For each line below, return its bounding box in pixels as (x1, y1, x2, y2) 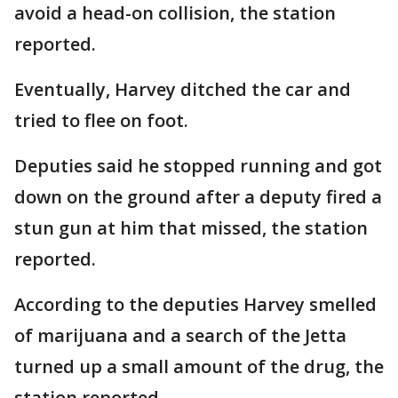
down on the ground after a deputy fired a (14, 185, 382, 210)
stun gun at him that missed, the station (14, 216, 368, 241)
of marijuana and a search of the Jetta (14, 323, 346, 348)
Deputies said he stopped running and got (14, 154, 382, 179)
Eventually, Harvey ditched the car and (14, 77, 351, 102)
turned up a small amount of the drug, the (14, 354, 384, 379)
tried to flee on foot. (14, 108, 188, 133)
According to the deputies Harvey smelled (14, 292, 377, 317)
